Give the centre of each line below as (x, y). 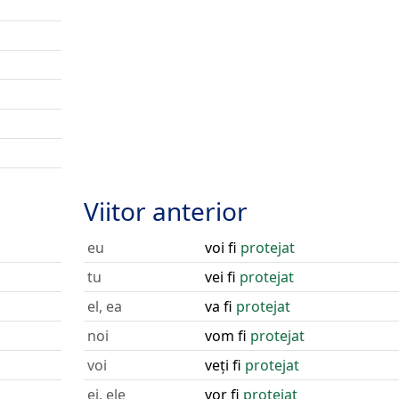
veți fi (224, 365)
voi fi (222, 248)
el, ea (104, 306)
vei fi (222, 277)
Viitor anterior (165, 211)
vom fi (227, 336)
